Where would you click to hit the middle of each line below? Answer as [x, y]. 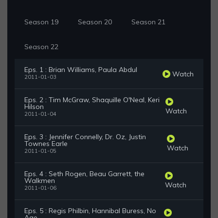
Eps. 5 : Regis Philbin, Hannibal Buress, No [90, 211]
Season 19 [41, 22]
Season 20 [95, 22]
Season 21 [148, 22]
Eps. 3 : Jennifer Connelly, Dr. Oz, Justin [85, 137]
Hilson [34, 107]
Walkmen [40, 181]
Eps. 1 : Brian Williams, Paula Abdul [81, 70]
